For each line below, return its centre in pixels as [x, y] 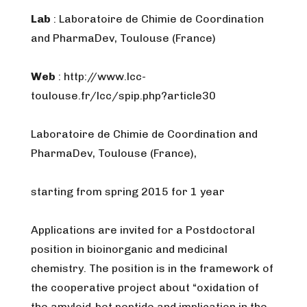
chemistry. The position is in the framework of [152, 268]
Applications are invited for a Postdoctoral [143, 230]
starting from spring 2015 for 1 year [128, 192]
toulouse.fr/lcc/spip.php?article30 [123, 96]
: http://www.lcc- [101, 76]
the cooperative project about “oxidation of [145, 287]
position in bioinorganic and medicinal [129, 249]
